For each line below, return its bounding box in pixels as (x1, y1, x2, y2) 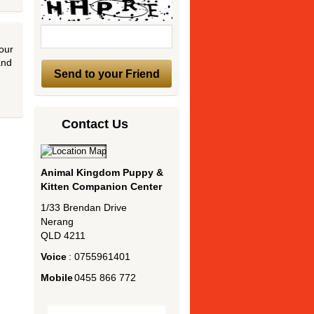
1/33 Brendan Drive (41, 201, 128, 213)
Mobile (41, 271, 74, 283)
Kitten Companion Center (41, 180, 163, 192)
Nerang (41, 215, 74, 227)
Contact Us (62, 116, 129, 131)
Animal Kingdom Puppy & (41, 166, 164, 178)
